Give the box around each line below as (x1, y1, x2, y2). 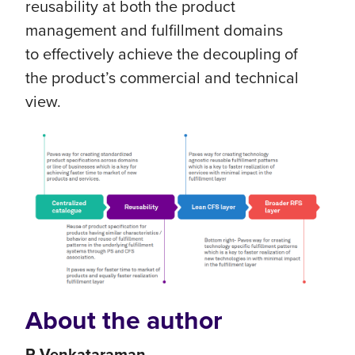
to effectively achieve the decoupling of (25, 42, 298, 66)
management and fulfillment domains (25, 18, 283, 42)
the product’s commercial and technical (25, 66, 299, 90)
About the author (25, 300, 223, 339)
